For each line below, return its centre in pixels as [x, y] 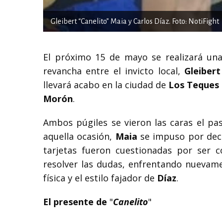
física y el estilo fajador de [100, 178]
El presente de [75, 201]
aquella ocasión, [79, 136]
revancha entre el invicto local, [114, 71]
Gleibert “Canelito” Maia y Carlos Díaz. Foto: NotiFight [135, 21]
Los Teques [194, 84]
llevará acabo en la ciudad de [106, 84]
